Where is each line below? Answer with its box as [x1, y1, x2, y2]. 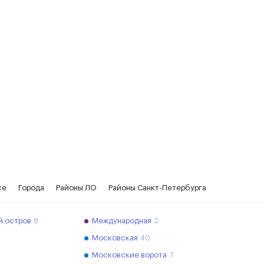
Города [18, 184, 44, 192]
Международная [91, 217, 151, 225]
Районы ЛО [56, 184, 97, 192]
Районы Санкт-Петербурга [108, 184, 206, 192]
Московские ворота [91, 251, 167, 259]
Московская [91, 234, 138, 242]
